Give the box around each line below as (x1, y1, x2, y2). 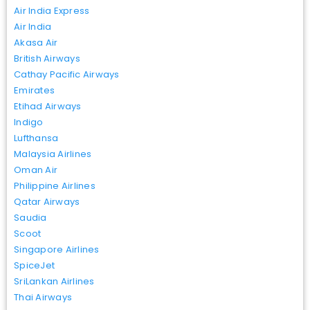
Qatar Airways (14, 194, 80, 208)
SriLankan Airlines (14, 274, 95, 288)
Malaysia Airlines (14, 147, 92, 161)
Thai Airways (14, 290, 73, 304)
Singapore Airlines (14, 242, 100, 256)
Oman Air (14, 163, 58, 176)
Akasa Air (14, 35, 58, 49)
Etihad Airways (14, 99, 82, 113)
